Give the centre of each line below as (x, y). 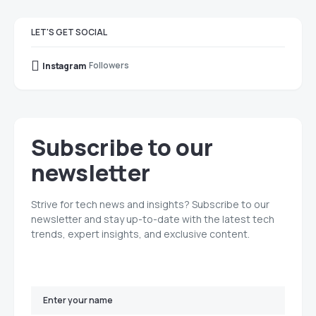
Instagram (64, 66)
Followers (109, 65)
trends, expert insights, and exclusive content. (140, 234)
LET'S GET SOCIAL (69, 32)
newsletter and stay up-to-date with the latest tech (153, 219)
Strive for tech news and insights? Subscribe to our (150, 204)
